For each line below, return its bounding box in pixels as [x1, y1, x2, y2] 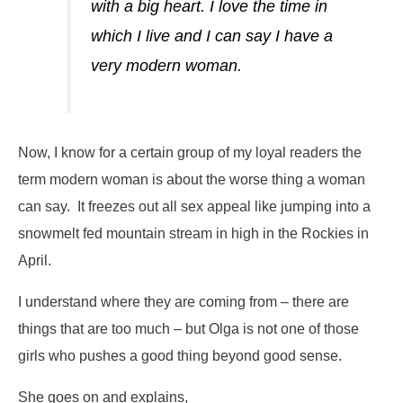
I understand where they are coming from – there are [18, 292, 349, 309]
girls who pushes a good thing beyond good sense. [18, 346, 342, 363]
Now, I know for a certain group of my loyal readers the [18, 143, 362, 160]
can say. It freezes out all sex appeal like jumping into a [18, 197, 371, 214]
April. [18, 251, 51, 268]
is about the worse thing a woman [148, 170, 365, 187]
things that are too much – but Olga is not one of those [18, 319, 359, 336]
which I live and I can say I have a [90, 26, 333, 45]
